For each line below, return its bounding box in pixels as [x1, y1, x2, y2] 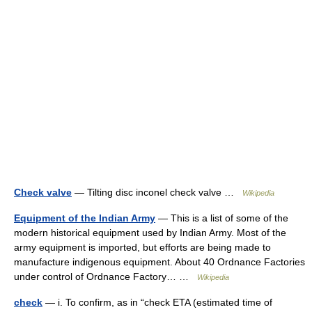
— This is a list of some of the [155, 212, 288, 224]
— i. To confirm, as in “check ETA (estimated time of [42, 297, 272, 308]
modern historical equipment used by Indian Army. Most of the [14, 227, 286, 238]
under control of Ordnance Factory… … [14, 271, 197, 282]
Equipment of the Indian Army [14, 212, 155, 224]
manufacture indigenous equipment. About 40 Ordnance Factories [14, 256, 305, 267]
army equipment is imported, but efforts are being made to [14, 242, 271, 253]
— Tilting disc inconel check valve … [72, 187, 242, 198]
